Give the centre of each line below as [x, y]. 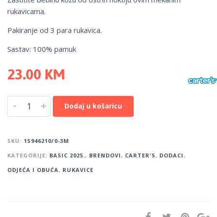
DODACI [171, 155]
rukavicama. [26, 11]
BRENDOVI [105, 155]
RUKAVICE [78, 170]
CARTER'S [140, 155]
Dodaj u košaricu [93, 106]
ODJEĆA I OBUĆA [33, 170]
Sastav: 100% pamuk [42, 49]
